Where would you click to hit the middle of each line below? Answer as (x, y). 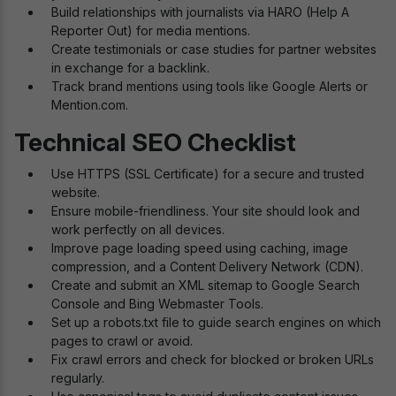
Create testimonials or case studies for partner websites (214, 49)
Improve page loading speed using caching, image (200, 248)
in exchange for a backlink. (130, 68)
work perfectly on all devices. (138, 230)
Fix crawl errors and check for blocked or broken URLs (213, 360)
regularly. (78, 378)
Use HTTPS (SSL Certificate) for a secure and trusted (208, 174)
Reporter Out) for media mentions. (151, 31)
